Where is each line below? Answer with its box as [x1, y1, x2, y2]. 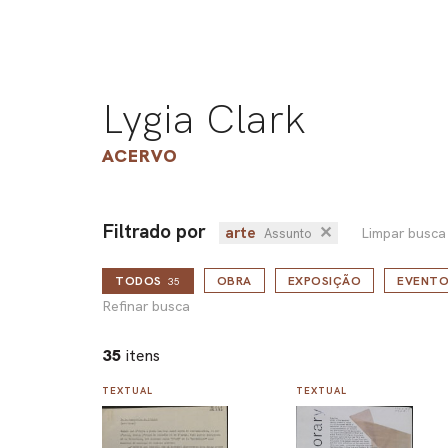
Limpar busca [360, 224, 446, 243]
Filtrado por [102, 219, 205, 245]
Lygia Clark [102, 93, 307, 145]
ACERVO [102, 144, 178, 168]
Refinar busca [102, 297, 190, 316]
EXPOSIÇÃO [287, 273, 361, 290]
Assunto [263, 225, 311, 243]
